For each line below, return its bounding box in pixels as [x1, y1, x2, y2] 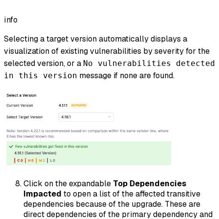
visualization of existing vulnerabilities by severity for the [4, 45, 210, 56]
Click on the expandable [23, 178, 113, 189]
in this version [4, 70, 77, 80]
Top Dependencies [113, 178, 186, 189]
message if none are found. [77, 70, 175, 81]
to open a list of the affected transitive [62, 188, 200, 199]
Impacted [23, 188, 62, 199]
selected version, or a [4, 58, 83, 68]
